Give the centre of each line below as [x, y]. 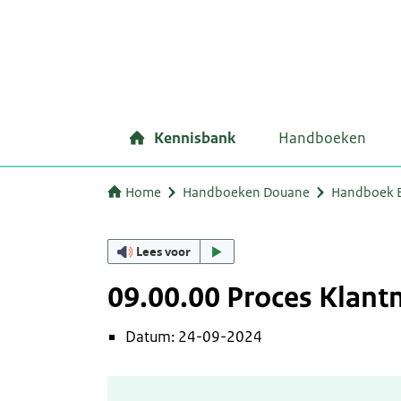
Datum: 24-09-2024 [194, 337]
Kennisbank [195, 138]
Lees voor [164, 252]
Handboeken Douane [246, 192]
